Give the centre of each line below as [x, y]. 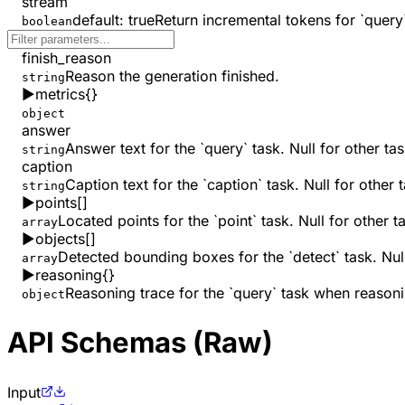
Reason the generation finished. [172, 76]
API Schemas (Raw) [140, 343]
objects [60, 239]
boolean [47, 22]
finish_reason [66, 58]
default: [98, 20]
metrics [60, 94]
